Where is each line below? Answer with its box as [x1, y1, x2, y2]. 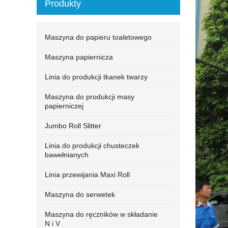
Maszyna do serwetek [45, 190, 115, 198]
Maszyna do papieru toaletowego [45, 33, 152, 41]
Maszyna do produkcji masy [45, 93, 134, 101]
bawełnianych [45, 151, 89, 159]
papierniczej [45, 102, 83, 110]
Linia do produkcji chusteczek [45, 141, 139, 150]
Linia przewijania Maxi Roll [45, 170, 130, 179]
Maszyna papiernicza [45, 53, 113, 61]
